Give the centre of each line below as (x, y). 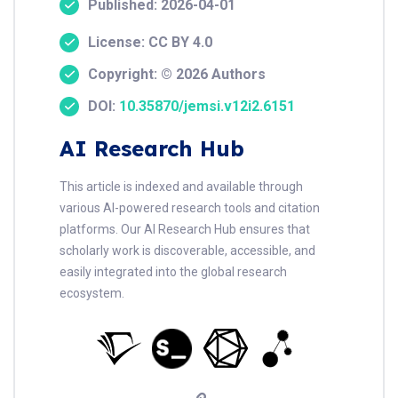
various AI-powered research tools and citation (190, 207)
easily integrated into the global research (173, 271)
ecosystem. (92, 293)
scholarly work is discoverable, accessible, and (187, 250)
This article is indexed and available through (181, 186)
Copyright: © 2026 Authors (177, 74)
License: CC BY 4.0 (150, 42)
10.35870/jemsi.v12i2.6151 (207, 106)
